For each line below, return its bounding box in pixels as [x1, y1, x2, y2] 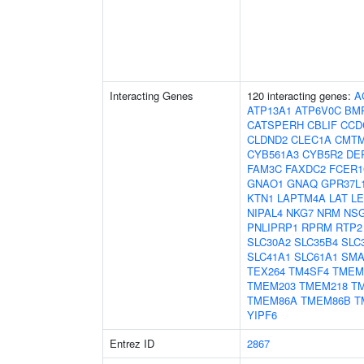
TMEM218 [299, 278, 348, 293]
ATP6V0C [295, 102, 341, 118]
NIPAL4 [247, 205, 283, 220]
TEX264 [247, 263, 285, 279]
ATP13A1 [247, 102, 292, 118]
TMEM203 [247, 278, 296, 293]
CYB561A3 [247, 146, 299, 162]
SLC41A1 [247, 249, 291, 264]
